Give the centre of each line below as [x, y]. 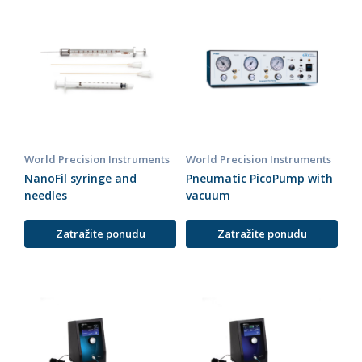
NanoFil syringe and [80, 179]
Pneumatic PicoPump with [259, 179]
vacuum [208, 196]
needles [46, 196]
